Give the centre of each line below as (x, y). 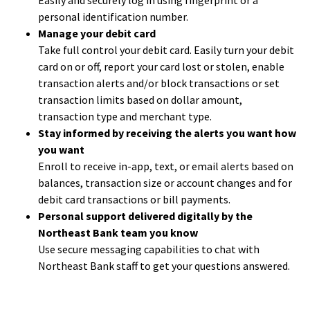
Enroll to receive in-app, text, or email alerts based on (166, 166)
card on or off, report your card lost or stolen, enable (161, 66)
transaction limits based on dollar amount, (140, 100)
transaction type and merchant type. (125, 116)
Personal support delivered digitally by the (145, 216)
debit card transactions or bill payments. (134, 199)
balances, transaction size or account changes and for (165, 183)
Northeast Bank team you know (118, 232)
